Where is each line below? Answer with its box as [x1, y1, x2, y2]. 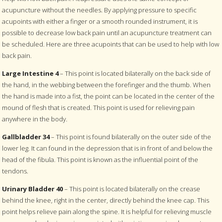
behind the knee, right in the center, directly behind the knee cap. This [2, 195, 210, 205]
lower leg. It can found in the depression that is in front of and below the [2, 143, 213, 153]
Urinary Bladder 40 [2, 184, 63, 193]
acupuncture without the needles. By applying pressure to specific [2, 5, 197, 14]
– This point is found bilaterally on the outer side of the [50, 132, 212, 141]
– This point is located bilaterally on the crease [63, 184, 201, 193]
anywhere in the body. [2, 114, 68, 123]
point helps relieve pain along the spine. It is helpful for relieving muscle [2, 207, 212, 216]
